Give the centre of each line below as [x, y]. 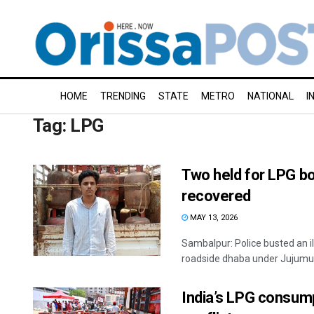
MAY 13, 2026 [213, 218]
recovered [217, 196]
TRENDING [123, 96]
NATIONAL [271, 96]
